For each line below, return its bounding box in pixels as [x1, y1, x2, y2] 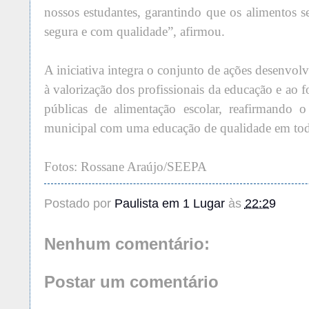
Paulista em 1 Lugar [114, 196, 225, 211]
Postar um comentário [43, 272, 219, 292]
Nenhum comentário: [43, 234, 210, 253]
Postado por [43, 196, 114, 211]
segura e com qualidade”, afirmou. [43, 24, 225, 39]
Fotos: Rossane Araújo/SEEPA [43, 159, 207, 175]
